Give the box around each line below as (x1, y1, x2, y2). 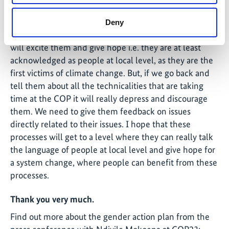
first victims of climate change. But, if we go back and (10, 67, 210, 78)
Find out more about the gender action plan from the (10, 211, 210, 222)
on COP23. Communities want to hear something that (10, 29, 213, 40)
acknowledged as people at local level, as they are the (10, 54, 213, 65)
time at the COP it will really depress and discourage (10, 93, 208, 104)
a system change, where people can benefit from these (10, 156, 217, 168)
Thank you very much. (10, 194, 94, 205)
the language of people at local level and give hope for (10, 144, 215, 155)
